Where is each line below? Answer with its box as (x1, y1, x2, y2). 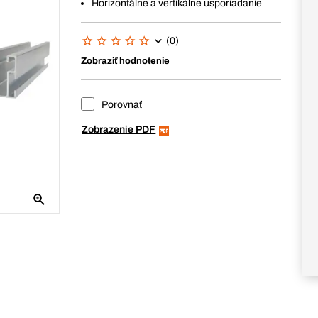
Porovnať (99, 99, 143, 110)
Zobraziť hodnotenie (81, 56, 170, 66)
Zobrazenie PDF (82, 124, 156, 135)
